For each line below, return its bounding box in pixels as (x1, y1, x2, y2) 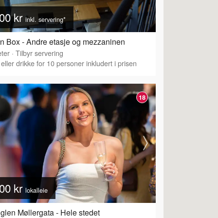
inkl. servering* (25, 14, 66, 24)
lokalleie (25, 185, 48, 195)
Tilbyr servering (16, 47, 63, 58)
